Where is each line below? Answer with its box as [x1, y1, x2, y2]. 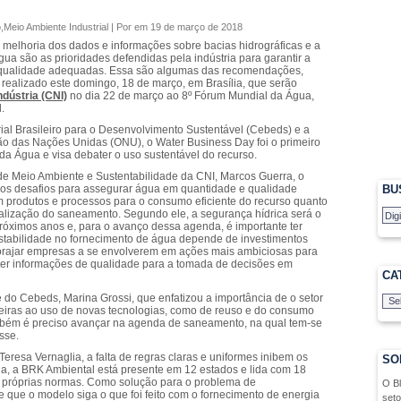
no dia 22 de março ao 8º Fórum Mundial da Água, [67, 90, 314, 102]
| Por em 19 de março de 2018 [108, 21, 243, 32]
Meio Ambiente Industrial [4, 21, 108, 32]
